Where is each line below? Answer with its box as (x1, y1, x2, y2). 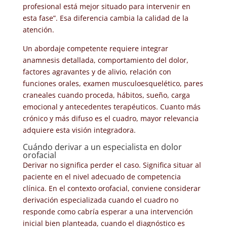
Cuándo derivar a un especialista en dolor (22, 141, 182, 153)
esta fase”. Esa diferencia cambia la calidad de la (22, 13, 188, 23)
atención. (22, 24, 54, 34)
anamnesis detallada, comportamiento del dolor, (22, 55, 188, 65)
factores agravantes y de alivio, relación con (22, 66, 171, 77)
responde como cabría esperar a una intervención (22, 206, 193, 216)
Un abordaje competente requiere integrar (22, 43, 168, 53)
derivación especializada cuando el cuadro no (22, 195, 178, 205)
